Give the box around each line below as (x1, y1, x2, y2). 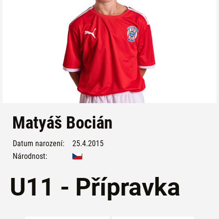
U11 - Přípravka (10, 173, 180, 201)
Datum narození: (13, 139, 65, 148)
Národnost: (13, 152, 47, 161)
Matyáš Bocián (12, 113, 112, 133)
